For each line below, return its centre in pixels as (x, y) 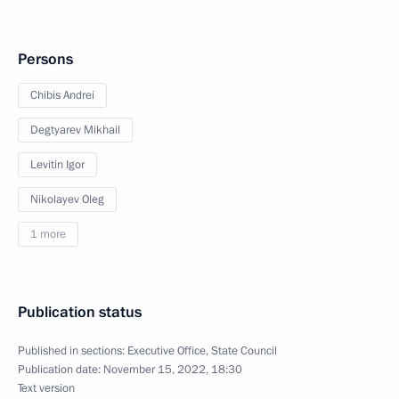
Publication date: (61, 370)
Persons (45, 59)
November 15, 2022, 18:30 (173, 370)
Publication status (80, 312)
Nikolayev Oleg (67, 199)
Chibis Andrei (62, 95)
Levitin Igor (57, 165)
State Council (244, 351)
